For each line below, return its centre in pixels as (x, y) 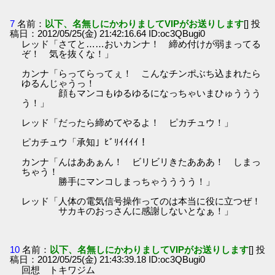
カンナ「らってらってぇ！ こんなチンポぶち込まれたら (141, 73)
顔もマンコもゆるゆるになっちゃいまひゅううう (141, 93)
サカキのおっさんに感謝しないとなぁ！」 (128, 211)
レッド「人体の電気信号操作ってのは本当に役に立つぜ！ (141, 201)
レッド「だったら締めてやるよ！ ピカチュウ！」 (128, 122)
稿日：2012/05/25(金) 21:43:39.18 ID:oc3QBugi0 (108, 260)
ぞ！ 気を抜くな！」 (68, 54)
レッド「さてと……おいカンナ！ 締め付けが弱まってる (141, 44)
